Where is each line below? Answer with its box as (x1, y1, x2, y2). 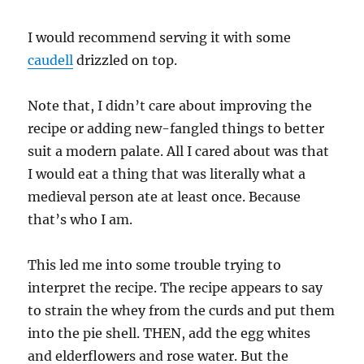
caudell (28, 51, 74, 68)
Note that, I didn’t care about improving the (28, 97, 313, 114)
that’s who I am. (28, 210, 133, 227)
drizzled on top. (73, 51, 178, 68)
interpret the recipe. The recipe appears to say (28, 279, 323, 296)
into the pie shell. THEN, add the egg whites (28, 324, 311, 341)
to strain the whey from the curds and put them (28, 301, 336, 318)
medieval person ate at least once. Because (28, 188, 301, 205)
